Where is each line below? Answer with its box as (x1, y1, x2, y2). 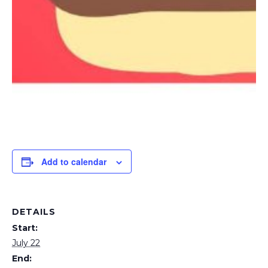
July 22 (12, 237, 40, 248)
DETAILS (12, 206, 56, 217)
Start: (12, 222, 38, 233)
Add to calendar (41, 155, 106, 167)
